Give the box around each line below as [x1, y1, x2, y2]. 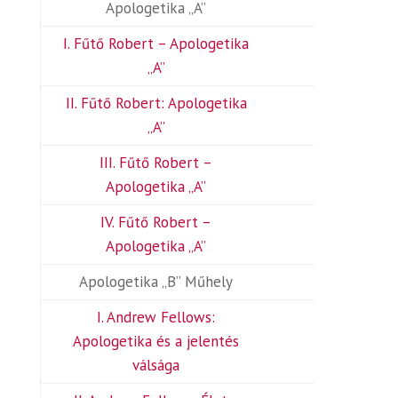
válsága [132, 355, 180, 375]
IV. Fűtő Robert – [100, 212, 212, 232]
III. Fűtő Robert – [99, 153, 213, 172]
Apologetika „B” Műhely [79, 272, 234, 291]
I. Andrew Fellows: [97, 307, 216, 327]
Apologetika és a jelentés [73, 331, 240, 351]
